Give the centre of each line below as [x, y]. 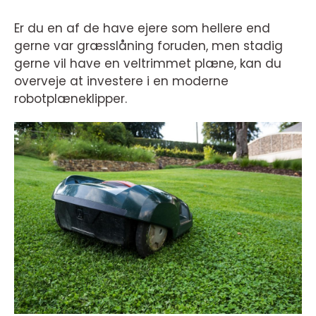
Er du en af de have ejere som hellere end [142, 28]
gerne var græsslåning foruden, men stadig [148, 46]
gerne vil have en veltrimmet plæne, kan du [148, 63]
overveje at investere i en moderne [121, 81]
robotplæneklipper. [71, 99]
